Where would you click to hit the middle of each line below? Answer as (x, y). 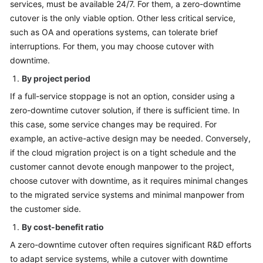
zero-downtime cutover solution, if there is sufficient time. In (125, 110)
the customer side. (45, 209)
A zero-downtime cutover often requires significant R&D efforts (131, 245)
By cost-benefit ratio (63, 227)
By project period (56, 78)
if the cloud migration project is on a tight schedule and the (123, 152)
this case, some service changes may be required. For (113, 124)
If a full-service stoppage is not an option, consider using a (122, 96)
